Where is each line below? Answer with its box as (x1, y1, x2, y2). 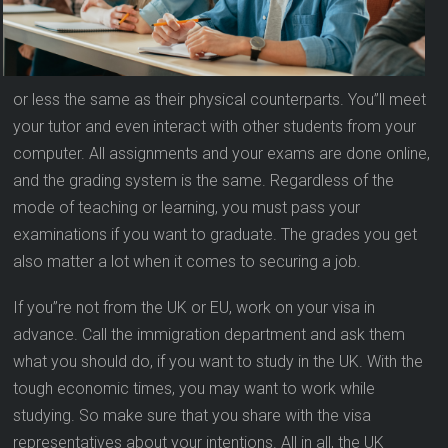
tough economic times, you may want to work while (13, 379, 376, 399)
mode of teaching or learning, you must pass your (13, 198, 361, 218)
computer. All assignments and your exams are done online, (13, 144, 431, 164)
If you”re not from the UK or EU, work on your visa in (13, 298, 376, 318)
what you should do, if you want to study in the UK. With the (13, 352, 424, 372)
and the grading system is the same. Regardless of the (13, 171, 395, 191)
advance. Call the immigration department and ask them (13, 325, 406, 345)
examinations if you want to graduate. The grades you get (13, 225, 418, 245)
